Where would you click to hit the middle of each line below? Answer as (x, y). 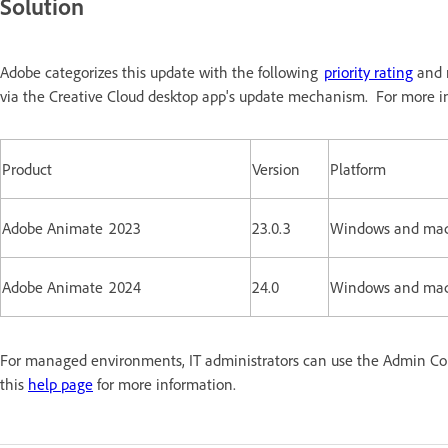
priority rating (368, 71)
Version (276, 168)
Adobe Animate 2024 (77, 286)
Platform (358, 168)
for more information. (168, 383)
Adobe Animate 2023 (81, 227)
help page (60, 383)
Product (27, 168)
